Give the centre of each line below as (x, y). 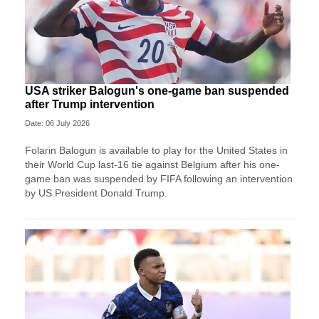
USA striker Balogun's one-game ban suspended (157, 91)
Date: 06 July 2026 (57, 124)
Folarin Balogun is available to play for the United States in (156, 151)
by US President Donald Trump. (96, 193)
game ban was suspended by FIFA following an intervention (159, 179)
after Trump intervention (90, 105)
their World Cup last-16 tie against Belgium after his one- (152, 165)
